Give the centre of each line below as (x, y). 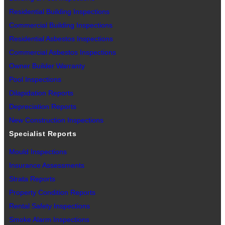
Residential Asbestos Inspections (61, 39)
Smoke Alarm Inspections (49, 220)
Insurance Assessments (47, 165)
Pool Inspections (35, 80)
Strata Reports (32, 179)
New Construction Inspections (56, 120)
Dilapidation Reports (41, 93)
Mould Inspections (38, 152)
